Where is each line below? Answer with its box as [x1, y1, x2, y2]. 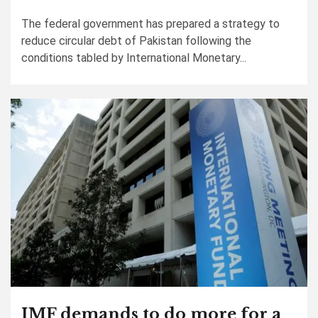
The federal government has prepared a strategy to [21, 17, 280, 31]
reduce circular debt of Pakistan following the [21, 34, 251, 48]
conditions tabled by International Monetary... [21, 51, 246, 65]
